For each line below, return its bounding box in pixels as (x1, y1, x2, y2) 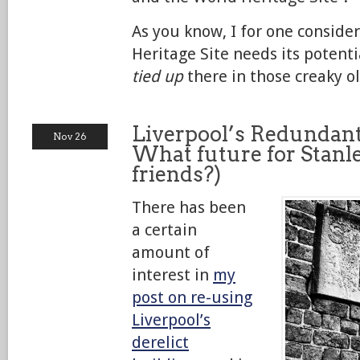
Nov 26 (53, 130, 87, 142)
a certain (132, 220, 197, 239)
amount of (132, 243, 210, 262)
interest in (132, 265, 213, 284)
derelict (132, 333, 189, 352)
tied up (132, 67, 183, 86)
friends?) (132, 162, 221, 186)
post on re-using (132, 288, 252, 307)
